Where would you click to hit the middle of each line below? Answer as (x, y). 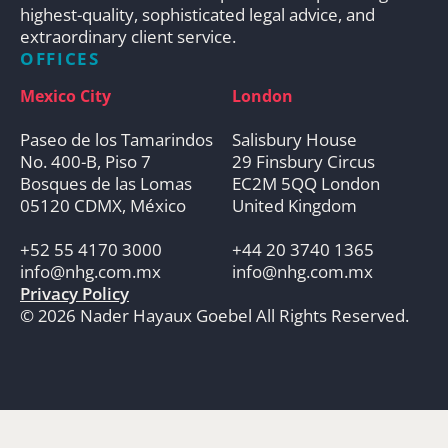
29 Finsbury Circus (303, 161)
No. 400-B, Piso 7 (85, 161)
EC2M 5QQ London (305, 183)
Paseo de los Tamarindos (116, 139)
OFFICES (60, 58)
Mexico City (65, 95)
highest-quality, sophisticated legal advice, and (197, 14)
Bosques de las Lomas (106, 183)
